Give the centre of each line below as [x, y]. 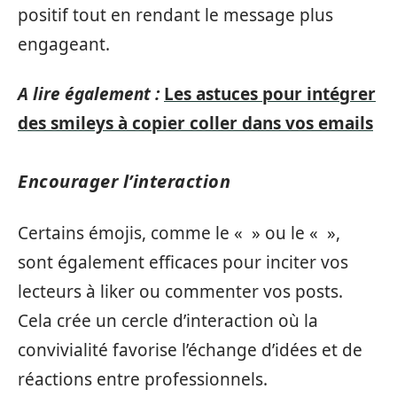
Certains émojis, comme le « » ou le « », [179, 233]
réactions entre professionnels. [143, 379]
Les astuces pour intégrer [270, 93]
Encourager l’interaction [124, 181]
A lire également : [89, 93]
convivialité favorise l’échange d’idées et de [190, 350]
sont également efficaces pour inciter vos [183, 262]
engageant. [64, 44]
